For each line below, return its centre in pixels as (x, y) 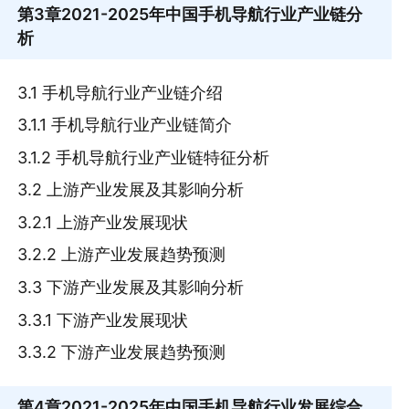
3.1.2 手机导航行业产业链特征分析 (144, 157)
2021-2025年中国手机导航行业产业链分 (212, 15)
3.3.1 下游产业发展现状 (103, 320)
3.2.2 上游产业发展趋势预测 (122, 255)
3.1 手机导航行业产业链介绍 (121, 92)
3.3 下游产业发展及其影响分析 (131, 287)
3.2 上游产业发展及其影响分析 (131, 190)
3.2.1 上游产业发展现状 (103, 222)
